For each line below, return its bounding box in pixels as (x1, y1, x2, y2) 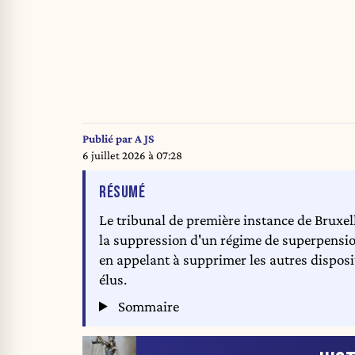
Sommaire (115, 297, 180, 315)
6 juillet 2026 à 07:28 (82, 148, 182, 162)
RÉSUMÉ (99, 181, 145, 202)
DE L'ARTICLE (144, 181, 216, 201)
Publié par (82, 132, 135, 145)
